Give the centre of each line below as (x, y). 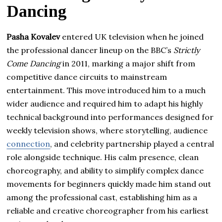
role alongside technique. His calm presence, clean (103, 157)
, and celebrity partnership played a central (132, 143)
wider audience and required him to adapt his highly (105, 103)
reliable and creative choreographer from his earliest (108, 210)
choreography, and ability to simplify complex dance (105, 170)
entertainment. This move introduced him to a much (106, 90)
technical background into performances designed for (110, 117)
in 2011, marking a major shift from (128, 63)
